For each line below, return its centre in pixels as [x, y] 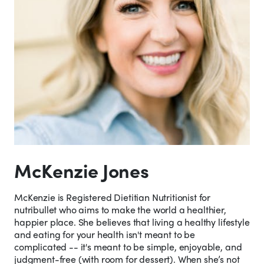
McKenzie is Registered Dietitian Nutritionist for [113, 197]
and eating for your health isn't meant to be [105, 235]
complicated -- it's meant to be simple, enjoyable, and [128, 247]
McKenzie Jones [82, 171]
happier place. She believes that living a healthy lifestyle [132, 222]
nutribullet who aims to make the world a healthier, [120, 210]
